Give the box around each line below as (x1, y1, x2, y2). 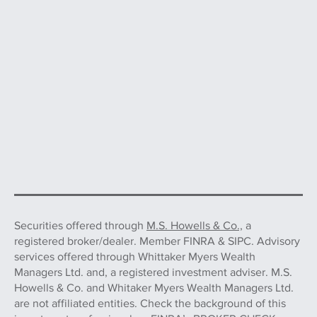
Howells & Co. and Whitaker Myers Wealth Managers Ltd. (14, 282, 294, 294)
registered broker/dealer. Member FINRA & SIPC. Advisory (14, 235, 300, 248)
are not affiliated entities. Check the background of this (14, 297, 286, 310)
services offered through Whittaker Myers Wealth (14, 250, 255, 263)
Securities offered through (14, 219, 146, 232)
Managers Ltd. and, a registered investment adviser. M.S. (14, 266, 292, 279)
